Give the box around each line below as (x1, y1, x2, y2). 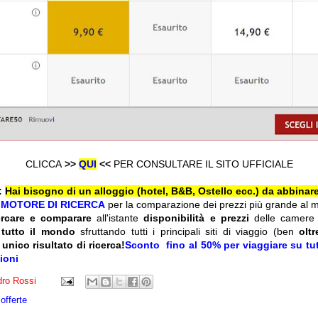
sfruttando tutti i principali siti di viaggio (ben (75, 226, 300, 238)
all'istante (97, 212, 144, 224)
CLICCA (25, 158, 65, 170)
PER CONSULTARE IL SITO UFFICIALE (113, 158, 293, 170)
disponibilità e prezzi (143, 212, 249, 224)
